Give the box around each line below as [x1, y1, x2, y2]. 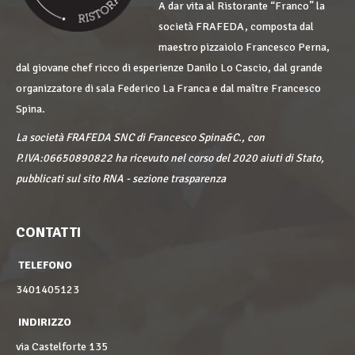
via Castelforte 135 [16, 340, 108, 353]
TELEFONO [16, 258, 72, 272]
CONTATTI [16, 223, 81, 241]
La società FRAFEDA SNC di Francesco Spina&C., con [16, 131, 265, 144]
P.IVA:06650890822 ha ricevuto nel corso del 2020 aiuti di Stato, [16, 151, 324, 165]
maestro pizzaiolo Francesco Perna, [158, 40, 330, 54]
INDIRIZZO [16, 315, 71, 329]
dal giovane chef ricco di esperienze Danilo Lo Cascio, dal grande [16, 61, 323, 74]
